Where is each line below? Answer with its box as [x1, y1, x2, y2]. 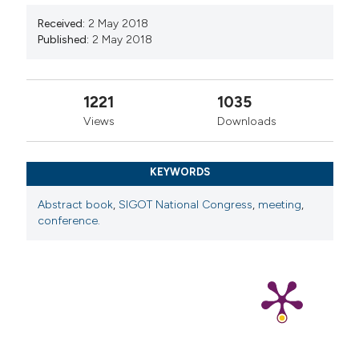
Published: [38, 32, 90, 46]
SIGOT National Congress [119, 197, 253, 212]
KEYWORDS [149, 166, 210, 179]
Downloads [217, 114, 277, 128]
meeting [258, 197, 302, 212]
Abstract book [38, 197, 114, 212]
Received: [38, 16, 86, 30]
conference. [38, 213, 101, 228]
